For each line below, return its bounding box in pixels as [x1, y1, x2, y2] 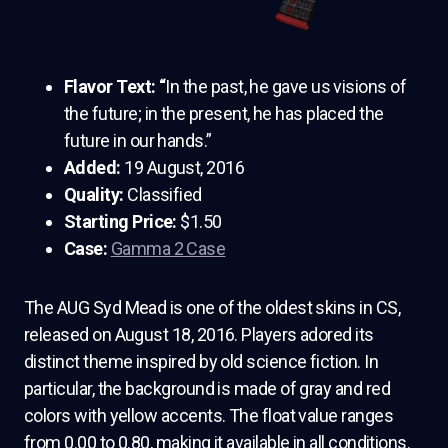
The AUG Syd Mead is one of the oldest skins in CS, [24, 296, 400, 318]
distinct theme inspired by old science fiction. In [24, 350, 378, 372]
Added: [64, 156, 125, 178]
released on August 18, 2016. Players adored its [24, 323, 374, 345]
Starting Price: [64, 210, 181, 232]
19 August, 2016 [124, 156, 245, 178]
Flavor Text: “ [64, 75, 166, 97]
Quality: [64, 183, 128, 205]
